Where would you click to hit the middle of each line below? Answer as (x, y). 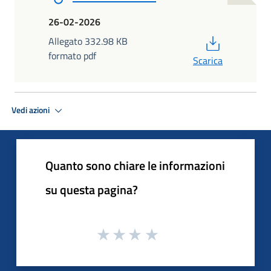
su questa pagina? (92, 190)
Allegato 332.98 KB (88, 41)
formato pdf (72, 56)
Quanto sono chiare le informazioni (135, 166)
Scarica (208, 61)
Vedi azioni (31, 110)
